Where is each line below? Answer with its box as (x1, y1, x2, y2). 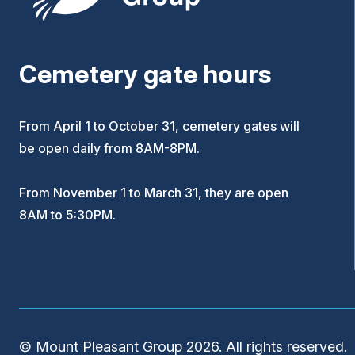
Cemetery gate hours (19, 59, 271, 90)
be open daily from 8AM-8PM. (19, 140, 203, 157)
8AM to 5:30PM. (19, 207, 119, 223)
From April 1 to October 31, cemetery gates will (19, 118, 300, 135)
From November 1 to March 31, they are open (19, 185, 288, 201)
